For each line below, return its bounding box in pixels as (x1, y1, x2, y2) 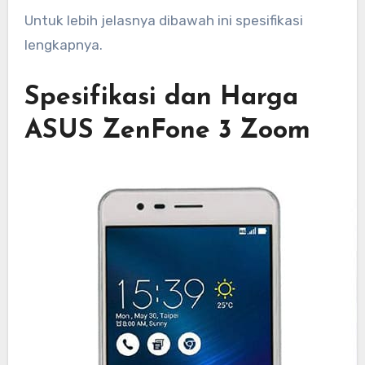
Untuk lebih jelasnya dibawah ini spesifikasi (24, 11, 303, 29)
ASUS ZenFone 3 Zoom (24, 117, 310, 144)
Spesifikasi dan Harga (24, 84, 298, 111)
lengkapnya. (24, 36, 103, 53)
